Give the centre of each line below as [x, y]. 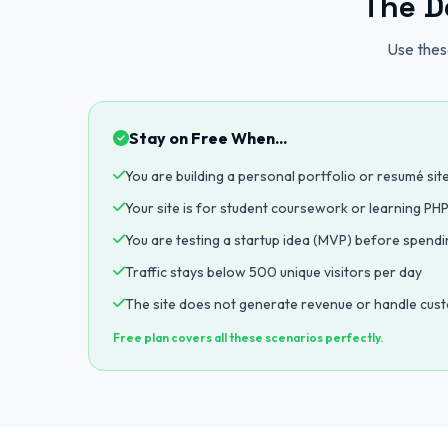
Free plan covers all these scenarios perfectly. [248, 337]
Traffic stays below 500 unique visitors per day [273, 272]
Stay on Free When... [208, 138]
